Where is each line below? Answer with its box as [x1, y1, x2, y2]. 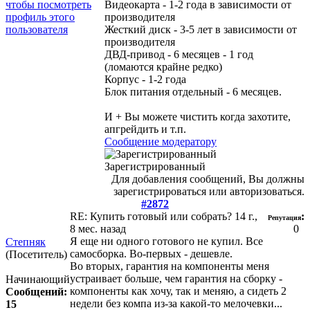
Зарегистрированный [104, 160, 206, 172]
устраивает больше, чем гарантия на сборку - [70, 272, 282, 284]
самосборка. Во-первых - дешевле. [70, 247, 232, 259]
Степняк [6, 235, 46, 248]
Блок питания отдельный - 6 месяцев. [104, 85, 282, 98]
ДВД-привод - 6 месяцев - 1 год [104, 48, 253, 60]
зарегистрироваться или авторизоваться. [113, 185, 304, 197]
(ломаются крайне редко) [104, 60, 222, 73]
